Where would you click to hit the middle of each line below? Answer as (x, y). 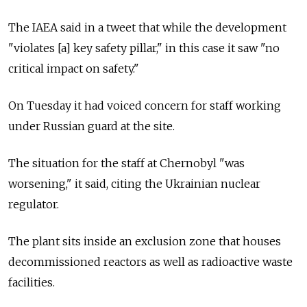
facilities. (33, 282)
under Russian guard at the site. (91, 126)
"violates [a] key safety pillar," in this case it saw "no (144, 48)
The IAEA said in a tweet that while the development (147, 27)
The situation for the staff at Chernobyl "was (126, 163)
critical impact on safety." (74, 68)
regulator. (34, 204)
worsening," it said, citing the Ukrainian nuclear (134, 183)
